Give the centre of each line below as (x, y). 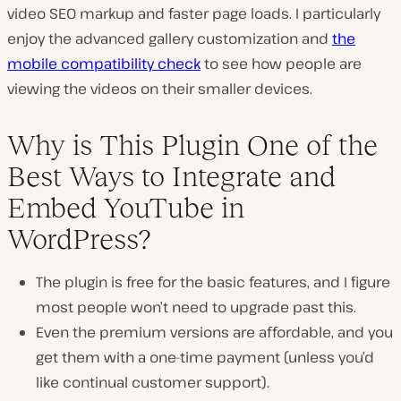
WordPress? (79, 239)
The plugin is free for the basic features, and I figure (213, 282)
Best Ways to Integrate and (171, 177)
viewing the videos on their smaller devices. (160, 89)
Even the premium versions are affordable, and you (214, 333)
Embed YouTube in (126, 208)
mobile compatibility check (104, 64)
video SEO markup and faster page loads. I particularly (194, 14)
